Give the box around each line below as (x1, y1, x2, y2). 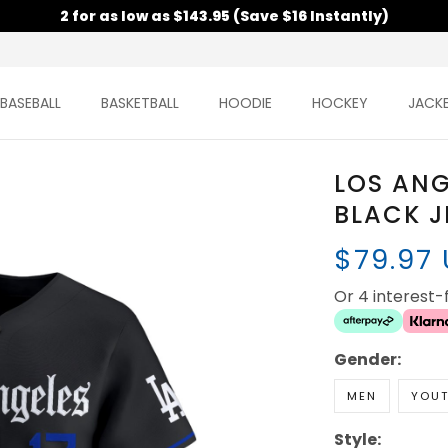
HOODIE (219, 93, 273, 114)
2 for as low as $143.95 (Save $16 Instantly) (59, 6, 389, 26)
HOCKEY (312, 93, 369, 114)
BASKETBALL (101, 93, 180, 114)
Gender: (333, 348, 401, 372)
